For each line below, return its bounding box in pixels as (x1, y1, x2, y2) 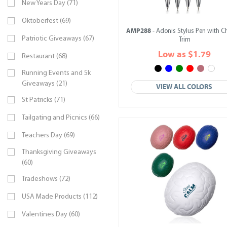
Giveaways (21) (22, 80, 67, 88)
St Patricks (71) (22, 96, 65, 104)
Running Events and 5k (22, 69, 91, 77)
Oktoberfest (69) (22, 17, 71, 25)
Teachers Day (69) (22, 132, 75, 139)
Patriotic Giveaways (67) (22, 35, 94, 43)
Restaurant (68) (22, 53, 67, 60)
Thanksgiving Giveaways (22, 148, 96, 156)
